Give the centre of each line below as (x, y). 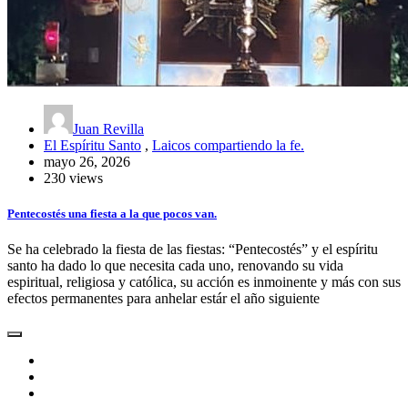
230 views (73, 178)
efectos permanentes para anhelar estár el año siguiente (163, 299)
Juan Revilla (108, 128)
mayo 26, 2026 (87, 161)
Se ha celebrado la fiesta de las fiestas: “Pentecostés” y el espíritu (193, 250)
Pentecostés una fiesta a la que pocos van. (112, 214)
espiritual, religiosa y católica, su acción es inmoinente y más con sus (204, 282)
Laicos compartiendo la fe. (228, 145)
